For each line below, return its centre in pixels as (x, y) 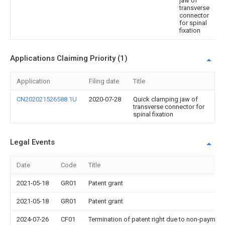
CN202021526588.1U (47, 99)
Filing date (104, 81)
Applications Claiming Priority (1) (69, 58)
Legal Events (32, 142)
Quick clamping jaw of (165, 99)
